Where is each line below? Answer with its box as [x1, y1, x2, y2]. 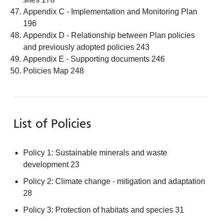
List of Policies [13, 118, 91, 131]
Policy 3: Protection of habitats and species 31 [23, 205, 184, 214]
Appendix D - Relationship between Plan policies [23, 31, 195, 39]
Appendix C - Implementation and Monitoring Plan [23, 7, 197, 16]
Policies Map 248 [23, 66, 84, 75]
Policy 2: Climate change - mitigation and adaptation [23, 177, 205, 185]
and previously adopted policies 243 [23, 42, 149, 51]
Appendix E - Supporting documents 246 [23, 54, 165, 63]
